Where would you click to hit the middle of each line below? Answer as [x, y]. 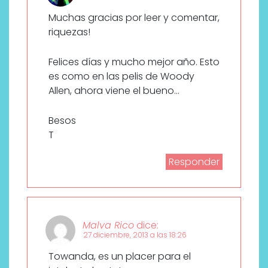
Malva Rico [108, 225]
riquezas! [69, 32]
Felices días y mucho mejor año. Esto [134, 62]
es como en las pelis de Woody [121, 77]
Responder [194, 162]
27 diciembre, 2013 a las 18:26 [135, 235]
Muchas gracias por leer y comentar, [134, 18]
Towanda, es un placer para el [120, 257]
